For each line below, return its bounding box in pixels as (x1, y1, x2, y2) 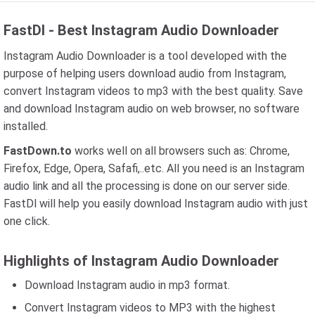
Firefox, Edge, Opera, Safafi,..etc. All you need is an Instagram (4, 162, 304, 175)
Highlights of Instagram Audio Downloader (4, 252, 279, 269)
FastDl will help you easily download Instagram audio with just (4, 197, 308, 210)
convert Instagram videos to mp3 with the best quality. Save (4, 84, 303, 98)
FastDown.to (4, 144, 72, 157)
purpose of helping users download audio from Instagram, (4, 67, 286, 80)
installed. (4, 120, 48, 133)
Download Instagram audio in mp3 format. (25, 278, 230, 292)
